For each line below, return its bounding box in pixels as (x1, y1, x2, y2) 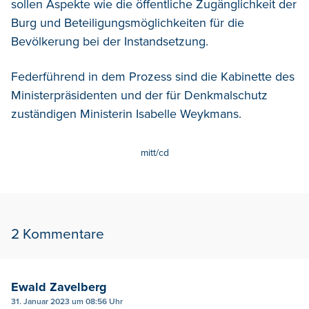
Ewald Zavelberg (11, 279, 107, 295)
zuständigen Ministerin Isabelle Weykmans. (11, 106, 241, 121)
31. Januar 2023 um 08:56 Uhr (11, 296, 123, 307)
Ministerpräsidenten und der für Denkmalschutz (11, 87, 268, 103)
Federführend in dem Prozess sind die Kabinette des (11, 68, 295, 84)
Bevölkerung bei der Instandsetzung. (11, 33, 208, 49)
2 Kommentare (11, 225, 104, 243)
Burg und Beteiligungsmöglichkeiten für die (11, 14, 244, 30)
